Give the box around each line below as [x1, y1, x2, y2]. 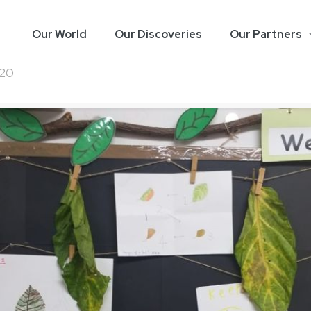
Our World [31, 27, 87, 42]
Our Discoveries [114, 27, 202, 42]
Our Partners [229, 27, 302, 42]
